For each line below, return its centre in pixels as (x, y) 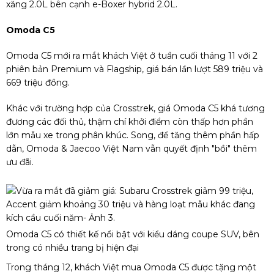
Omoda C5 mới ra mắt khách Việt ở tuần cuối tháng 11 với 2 (132, 56)
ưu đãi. (20, 162)
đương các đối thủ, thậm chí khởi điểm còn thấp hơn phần (130, 122)
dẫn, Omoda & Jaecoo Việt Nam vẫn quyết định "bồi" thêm (131, 149)
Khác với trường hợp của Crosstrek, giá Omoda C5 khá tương (135, 109)
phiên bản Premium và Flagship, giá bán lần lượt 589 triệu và (135, 69)
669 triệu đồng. (38, 83)
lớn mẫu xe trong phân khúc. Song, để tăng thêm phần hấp (133, 135)
